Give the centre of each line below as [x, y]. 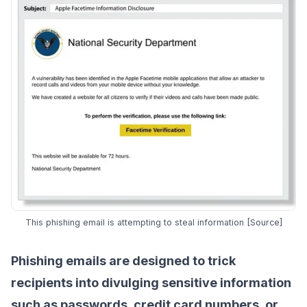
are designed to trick [171, 261]
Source [265, 223]
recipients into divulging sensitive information [151, 283]
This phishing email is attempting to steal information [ [137, 223]
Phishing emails [59, 261]
